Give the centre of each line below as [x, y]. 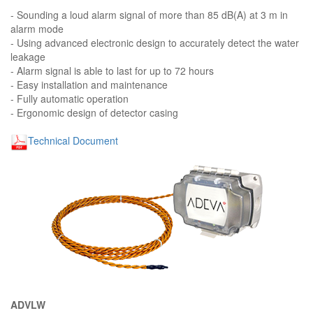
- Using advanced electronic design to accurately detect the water [155, 42]
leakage [28, 56]
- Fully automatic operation [70, 98]
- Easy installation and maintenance [89, 84]
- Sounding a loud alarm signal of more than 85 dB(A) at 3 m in [149, 14]
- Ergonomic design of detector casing [94, 112]
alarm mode [37, 28]
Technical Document [73, 140]
